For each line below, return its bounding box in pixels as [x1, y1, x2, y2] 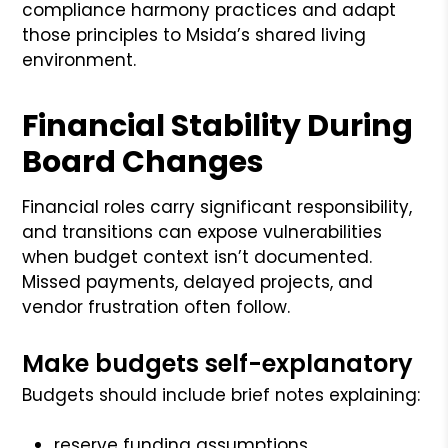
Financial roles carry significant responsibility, [22, 194, 413, 219]
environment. [22, 47, 137, 72]
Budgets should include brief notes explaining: [22, 382, 421, 407]
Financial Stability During [22, 104, 414, 147]
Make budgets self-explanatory [22, 346, 414, 380]
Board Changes [22, 140, 265, 183]
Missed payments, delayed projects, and [22, 269, 374, 294]
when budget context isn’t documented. [22, 244, 373, 269]
